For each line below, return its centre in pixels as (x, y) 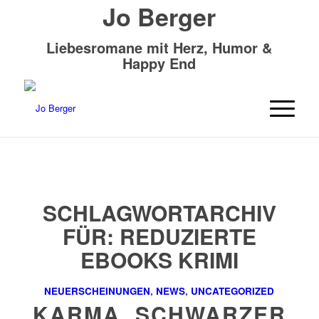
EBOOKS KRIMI (159, 260)
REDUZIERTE (188, 236)
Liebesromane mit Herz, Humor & (159, 47)
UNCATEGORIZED (233, 291)
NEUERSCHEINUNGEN (98, 291)
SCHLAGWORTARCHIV (159, 213)
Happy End (159, 63)
